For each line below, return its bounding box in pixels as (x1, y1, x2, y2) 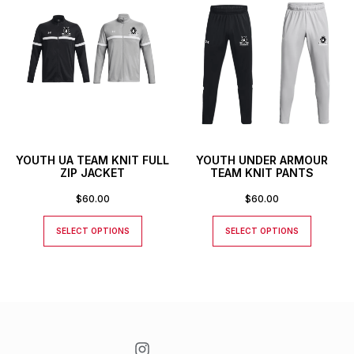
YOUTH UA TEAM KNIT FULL (16, 153, 169, 167)
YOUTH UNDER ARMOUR (195, 153, 328, 167)
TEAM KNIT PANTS (209, 166, 314, 179)
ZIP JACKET (60, 166, 125, 179)
